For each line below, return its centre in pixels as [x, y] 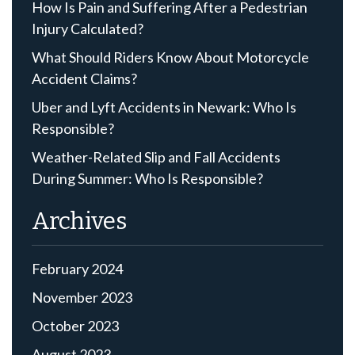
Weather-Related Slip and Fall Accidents [156, 157]
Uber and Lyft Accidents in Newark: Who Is [164, 107]
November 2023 [82, 297]
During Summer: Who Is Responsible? [147, 178]
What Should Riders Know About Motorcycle [170, 57]
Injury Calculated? [88, 28]
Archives [79, 221]
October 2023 [75, 325]
